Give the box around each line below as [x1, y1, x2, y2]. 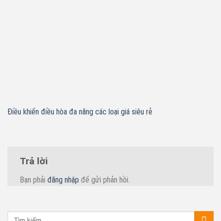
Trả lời [20, 155, 50, 167]
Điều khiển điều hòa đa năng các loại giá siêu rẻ [7, 107, 152, 117]
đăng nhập [47, 175, 79, 184]
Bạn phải [20, 175, 47, 184]
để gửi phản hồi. [79, 175, 130, 184]
